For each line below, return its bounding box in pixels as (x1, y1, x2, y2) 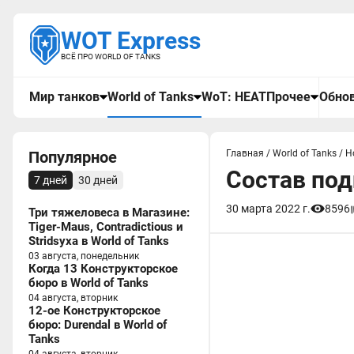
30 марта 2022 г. (226, 202, 311, 215)
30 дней (78, 174, 118, 186)
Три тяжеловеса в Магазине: (28, 205, 190, 220)
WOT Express (61, 27, 201, 55)
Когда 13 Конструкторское (28, 262, 178, 276)
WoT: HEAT (201, 89, 266, 104)
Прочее (266, 89, 311, 104)
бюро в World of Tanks (28, 276, 149, 290)
